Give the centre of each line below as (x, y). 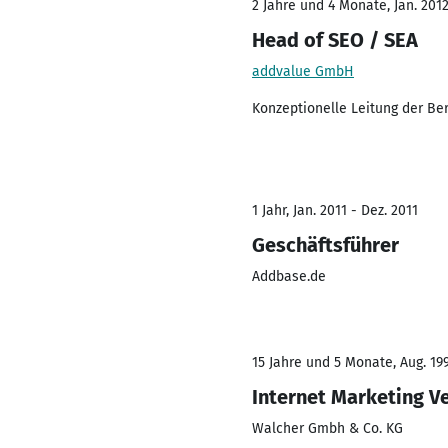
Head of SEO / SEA (335, 40)
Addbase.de (289, 276)
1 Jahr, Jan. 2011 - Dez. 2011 (335, 210)
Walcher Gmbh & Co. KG (327, 428)
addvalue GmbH (303, 71)
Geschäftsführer (325, 245)
